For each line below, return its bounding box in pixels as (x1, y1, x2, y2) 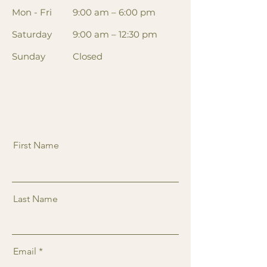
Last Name (13, 193, 58, 204)
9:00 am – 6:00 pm (73, 7, 156, 18)
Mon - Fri (12, 7, 52, 18)
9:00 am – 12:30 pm (73, 29, 157, 40)
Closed (73, 51, 103, 62)
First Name (13, 139, 59, 151)
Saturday (12, 29, 52, 40)
